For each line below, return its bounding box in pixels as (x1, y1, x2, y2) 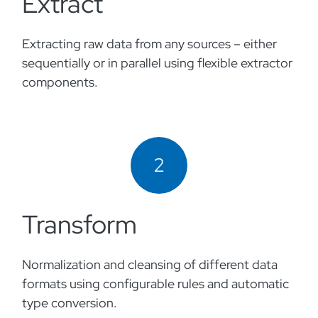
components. (22, 74, 101, 90)
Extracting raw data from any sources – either (22, 35, 277, 52)
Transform (22, 207, 137, 241)
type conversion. (22, 295, 120, 311)
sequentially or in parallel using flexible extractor (22, 55, 292, 71)
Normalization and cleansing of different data (22, 256, 278, 273)
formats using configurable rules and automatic (22, 275, 289, 292)
